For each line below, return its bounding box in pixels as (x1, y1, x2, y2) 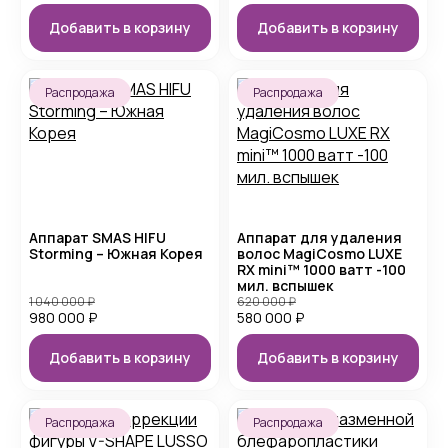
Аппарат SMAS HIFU (29, 228, 166, 247)
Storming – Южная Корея (29, 244, 203, 263)
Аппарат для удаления (237, 228, 402, 247)
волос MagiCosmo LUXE (237, 244, 402, 263)
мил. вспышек (237, 276, 333, 295)
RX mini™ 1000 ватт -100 (237, 260, 406, 279)
